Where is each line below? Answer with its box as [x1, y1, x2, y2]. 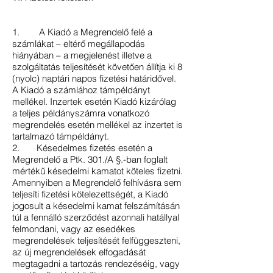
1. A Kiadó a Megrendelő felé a [12, 26, 152, 38]
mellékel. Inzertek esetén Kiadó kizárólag [12, 96, 176, 107]
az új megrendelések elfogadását [12, 246, 146, 258]
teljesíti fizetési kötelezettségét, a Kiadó [12, 188, 168, 200]
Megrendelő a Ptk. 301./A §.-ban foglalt [12, 154, 168, 165]
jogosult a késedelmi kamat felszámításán [12, 200, 180, 211]
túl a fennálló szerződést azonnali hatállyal [12, 211, 179, 223]
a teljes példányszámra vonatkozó [12, 107, 149, 119]
